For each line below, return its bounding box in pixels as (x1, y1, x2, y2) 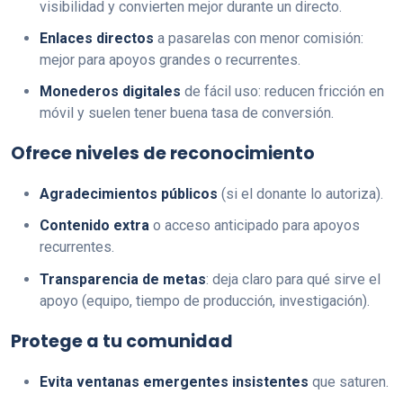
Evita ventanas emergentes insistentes (40, 372, 309, 390)
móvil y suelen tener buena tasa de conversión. (40, 104, 334, 122)
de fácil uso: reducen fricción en (181, 83, 384, 101)
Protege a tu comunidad (11, 328, 233, 354)
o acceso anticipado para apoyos (149, 217, 360, 235)
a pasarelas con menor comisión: (154, 29, 363, 47)
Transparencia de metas (40, 270, 206, 288)
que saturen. (309, 372, 389, 390)
